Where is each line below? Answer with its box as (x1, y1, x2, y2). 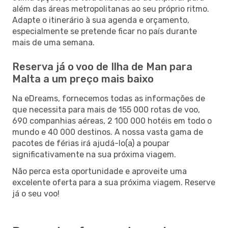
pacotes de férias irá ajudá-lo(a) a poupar (12, 138, 169, 148)
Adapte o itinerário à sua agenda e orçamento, (12, 15, 189, 25)
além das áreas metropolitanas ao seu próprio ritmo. (12, 4, 209, 14)
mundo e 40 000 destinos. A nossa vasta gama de (12, 127, 203, 137)
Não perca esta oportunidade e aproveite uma (12, 166, 187, 176)
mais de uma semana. (12, 37, 95, 47)
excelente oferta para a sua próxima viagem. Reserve (12, 177, 215, 187)
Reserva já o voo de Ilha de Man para (12, 60, 192, 73)
